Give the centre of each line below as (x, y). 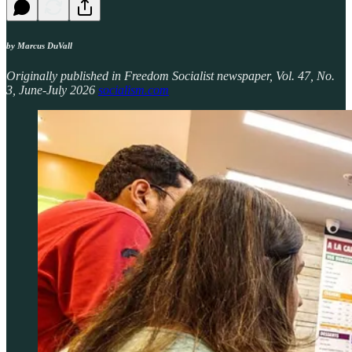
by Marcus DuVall (39, 45)
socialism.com (134, 90)
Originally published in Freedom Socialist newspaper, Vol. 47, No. (170, 76)
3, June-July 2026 (52, 90)
